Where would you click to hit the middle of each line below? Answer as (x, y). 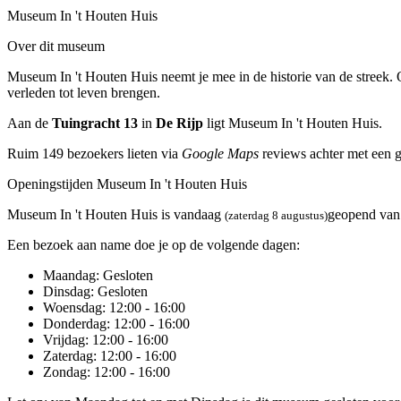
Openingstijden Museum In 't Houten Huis (127, 183)
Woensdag (73, 307)
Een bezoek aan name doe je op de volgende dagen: (154, 244)
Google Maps (220, 153)
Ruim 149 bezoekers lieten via (94, 153)
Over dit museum (56, 46)
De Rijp (179, 123)
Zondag (65, 371)
